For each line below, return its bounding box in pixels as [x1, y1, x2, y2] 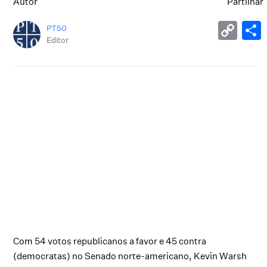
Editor [46, 35, 69, 45]
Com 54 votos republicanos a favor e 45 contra [13, 235, 207, 247]
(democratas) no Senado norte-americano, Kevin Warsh [13, 250, 247, 262]
